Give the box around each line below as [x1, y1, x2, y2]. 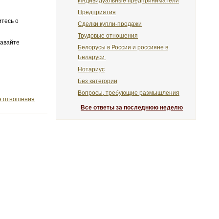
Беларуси [78, 54, 106, 61]
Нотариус [78, 66, 105, 73]
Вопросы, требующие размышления [78, 89, 179, 96]
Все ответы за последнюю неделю [81, 104, 183, 111]
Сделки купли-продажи [78, 21, 142, 28]
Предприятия [78, 8, 116, 16]
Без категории [78, 77, 117, 85]
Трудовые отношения [78, 32, 138, 40]
